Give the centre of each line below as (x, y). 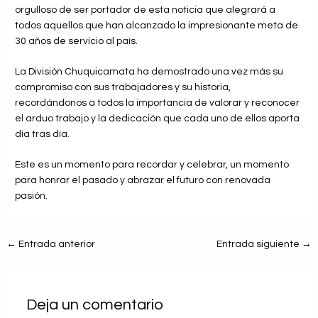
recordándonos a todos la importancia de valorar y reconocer (158, 103)
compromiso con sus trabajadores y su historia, (123, 87)
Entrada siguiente (259, 244)
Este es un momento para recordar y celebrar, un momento (152, 164)
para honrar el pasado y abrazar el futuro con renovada (143, 180)
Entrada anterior (56, 244)
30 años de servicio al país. (77, 41)
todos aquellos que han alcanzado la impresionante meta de (157, 25)
